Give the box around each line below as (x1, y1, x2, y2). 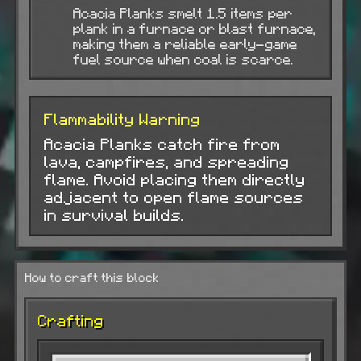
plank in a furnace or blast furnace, (73, 19, 315, 37)
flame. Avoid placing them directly (44, 169, 305, 189)
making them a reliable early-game (73, 35, 297, 52)
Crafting (37, 310, 103, 330)
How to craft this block (24, 270, 159, 284)
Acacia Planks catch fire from (44, 134, 280, 153)
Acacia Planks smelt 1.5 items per (73, 4, 292, 22)
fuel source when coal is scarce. (73, 50, 293, 68)
